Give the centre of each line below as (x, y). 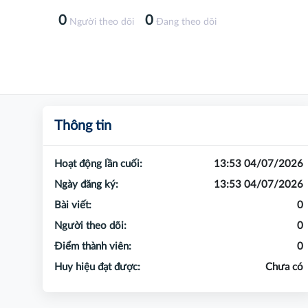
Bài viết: (73, 206)
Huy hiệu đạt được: (97, 267)
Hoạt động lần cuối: (98, 164)
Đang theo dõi (185, 22)
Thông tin (83, 126)
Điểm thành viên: (93, 247)
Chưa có (284, 267)
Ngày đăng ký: (86, 185)
